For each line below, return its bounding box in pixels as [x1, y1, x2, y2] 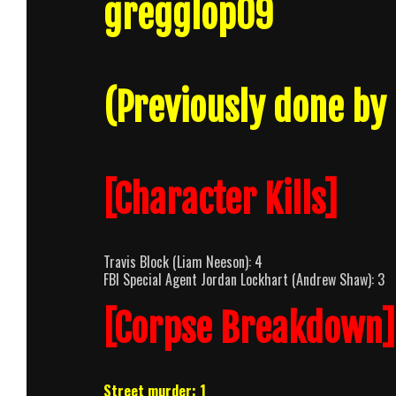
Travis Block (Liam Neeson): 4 [103, 251, 263, 273]
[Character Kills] [103, 177, 338, 224]
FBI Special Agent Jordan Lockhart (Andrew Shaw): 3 [103, 269, 385, 291]
